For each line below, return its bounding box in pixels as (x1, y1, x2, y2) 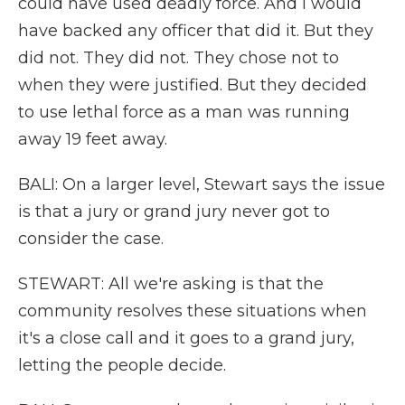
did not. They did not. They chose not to (18, 48, 339, 68)
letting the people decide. (18, 355, 226, 375)
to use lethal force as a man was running (18, 102, 350, 122)
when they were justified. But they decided (18, 75, 367, 95)
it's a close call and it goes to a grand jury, (18, 328, 354, 348)
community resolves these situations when (18, 301, 367, 321)
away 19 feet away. (18, 129, 167, 149)
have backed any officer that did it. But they (18, 21, 373, 41)
